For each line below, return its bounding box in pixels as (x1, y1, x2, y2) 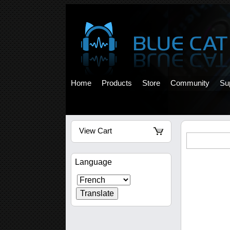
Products (102, 79, 132, 87)
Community (170, 79, 209, 87)
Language (75, 158, 112, 166)
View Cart (79, 127, 112, 135)
